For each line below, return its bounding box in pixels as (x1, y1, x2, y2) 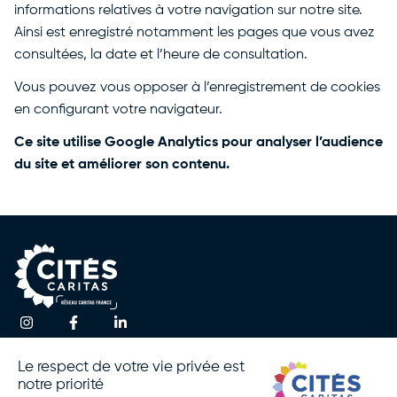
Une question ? (196, 341, 293, 356)
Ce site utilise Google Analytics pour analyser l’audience (14, 136, 383, 150)
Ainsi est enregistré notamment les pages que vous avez (14, 26, 375, 40)
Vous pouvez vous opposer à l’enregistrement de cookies (14, 81, 380, 95)
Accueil (14, 345, 60, 360)
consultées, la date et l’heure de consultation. (14, 48, 307, 62)
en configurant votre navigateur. (14, 103, 222, 117)
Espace (105, 374, 152, 389)
